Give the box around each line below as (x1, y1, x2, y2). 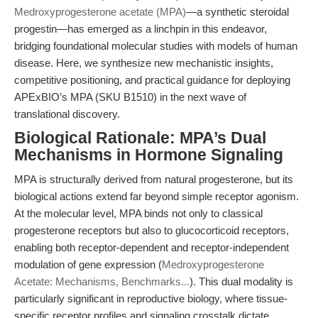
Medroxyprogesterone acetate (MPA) (14, 6, 186, 18)
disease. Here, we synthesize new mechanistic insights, (14, 57, 273, 69)
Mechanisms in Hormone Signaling (14, 146, 283, 164)
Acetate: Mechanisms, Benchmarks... (14, 275, 190, 287)
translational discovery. (14, 108, 120, 120)
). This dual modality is (190, 275, 293, 287)
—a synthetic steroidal (186, 6, 289, 18)
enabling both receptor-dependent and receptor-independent (14, 241, 289, 253)
